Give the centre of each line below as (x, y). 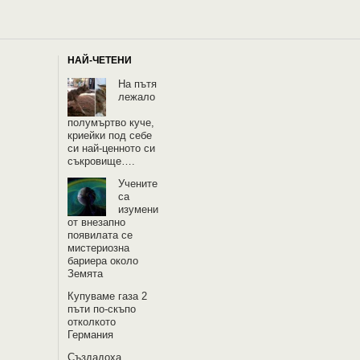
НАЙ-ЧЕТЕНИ (100, 60)
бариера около (103, 261)
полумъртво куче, (111, 123)
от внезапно (97, 222)
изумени (139, 209)
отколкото (92, 322)
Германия (91, 335)
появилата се (100, 235)
